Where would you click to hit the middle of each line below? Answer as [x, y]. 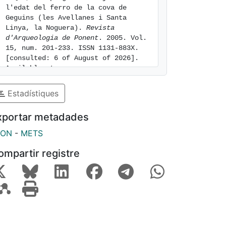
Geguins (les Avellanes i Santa [66, 18]
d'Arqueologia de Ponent [52, 38]
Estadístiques [32, 93]
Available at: [32, 68]
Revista [100, 28]
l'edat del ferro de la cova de [66, 8]
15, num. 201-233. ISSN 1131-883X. [72, 48]
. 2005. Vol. [123, 38]
